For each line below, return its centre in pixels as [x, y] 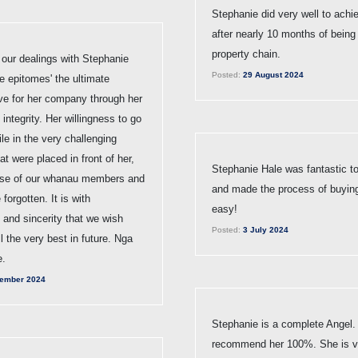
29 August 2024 [272, 74]
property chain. [246, 54]
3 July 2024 [265, 229]
